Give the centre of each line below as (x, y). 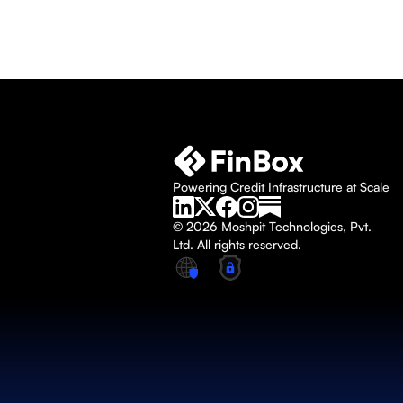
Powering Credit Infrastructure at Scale (281, 187)
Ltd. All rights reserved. (237, 244)
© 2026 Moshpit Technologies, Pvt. (272, 226)
